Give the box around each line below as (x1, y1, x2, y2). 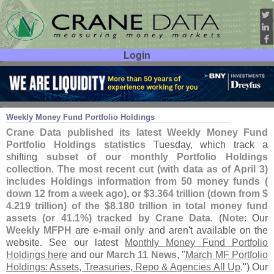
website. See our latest (6, 237, 125, 248)
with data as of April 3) (160, 163, 268, 175)
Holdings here (6, 249, 68, 261)
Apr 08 (9, 98, 28, 106)
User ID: (25, 67, 61, 79)
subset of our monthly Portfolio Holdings (46, 151, 268, 163)
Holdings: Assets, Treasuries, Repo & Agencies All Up (6, 261, 240, 273)
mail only (102, 224, 145, 236)
